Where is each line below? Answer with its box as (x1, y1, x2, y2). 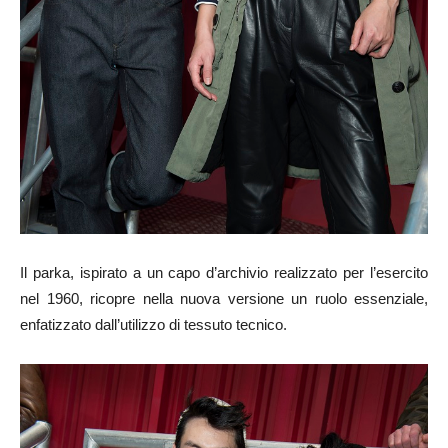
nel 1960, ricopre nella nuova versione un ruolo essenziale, (20, 290, 428, 308)
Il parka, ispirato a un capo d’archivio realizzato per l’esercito (20, 264, 428, 282)
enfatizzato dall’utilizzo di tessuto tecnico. (20, 316, 287, 334)
